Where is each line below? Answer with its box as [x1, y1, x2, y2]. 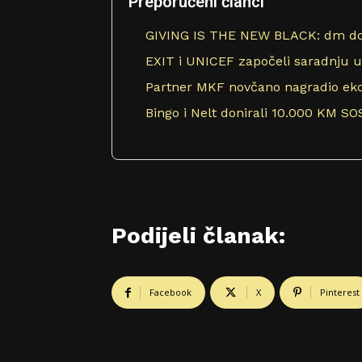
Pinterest [320, 286, 360, 299]
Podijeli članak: [112, 222, 285, 250]
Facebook [149, 286, 192, 299]
